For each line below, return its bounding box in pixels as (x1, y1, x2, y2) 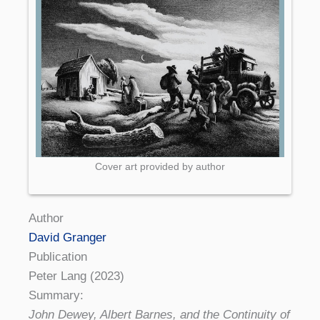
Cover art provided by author (95, 161, 225, 173)
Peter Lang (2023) (29, 269, 124, 283)
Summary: (29, 288, 84, 302)
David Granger (29, 230, 106, 244)
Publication (29, 249, 87, 264)
